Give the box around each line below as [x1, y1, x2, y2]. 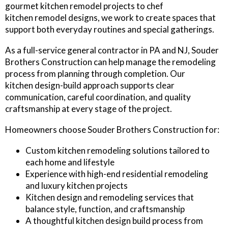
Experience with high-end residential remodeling [25, 168, 208, 180]
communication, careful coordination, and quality [5, 92, 191, 103]
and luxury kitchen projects [25, 180, 128, 191]
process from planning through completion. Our [5, 68, 185, 79]
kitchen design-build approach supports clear [5, 80, 175, 91]
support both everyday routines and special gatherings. [5, 24, 214, 35]
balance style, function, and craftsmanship [25, 204, 185, 215]
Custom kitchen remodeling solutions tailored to [25, 145, 210, 156]
